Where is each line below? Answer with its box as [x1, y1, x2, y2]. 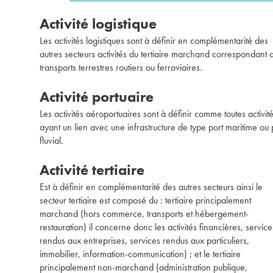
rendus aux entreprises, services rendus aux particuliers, [40, 234, 249, 247]
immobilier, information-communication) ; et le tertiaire [40, 247, 241, 260]
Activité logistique [40, 14, 157, 33]
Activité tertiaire [40, 160, 144, 179]
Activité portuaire [40, 87, 154, 106]
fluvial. [40, 134, 63, 147]
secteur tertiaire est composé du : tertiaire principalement [40, 194, 251, 207]
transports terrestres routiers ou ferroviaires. [40, 61, 202, 74]
